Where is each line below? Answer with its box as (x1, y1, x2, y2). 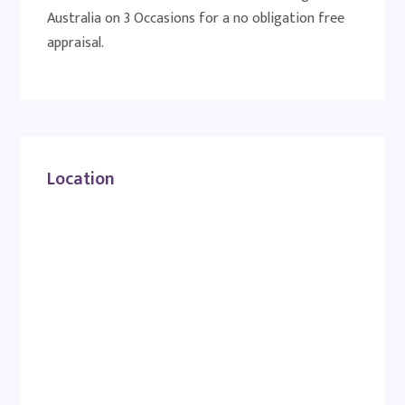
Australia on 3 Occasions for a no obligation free (47, 6, 345, 31)
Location (47, 164, 116, 194)
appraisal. (47, 31, 105, 55)
